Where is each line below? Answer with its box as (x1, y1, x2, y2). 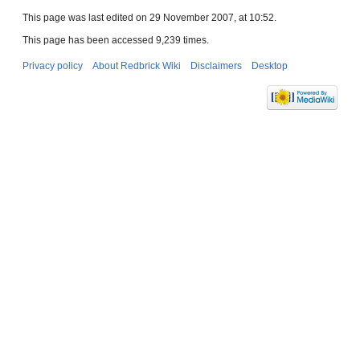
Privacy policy (22, 60, 83, 72)
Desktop (252, 60, 288, 72)
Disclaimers (190, 60, 242, 72)
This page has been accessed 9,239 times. (22, 35, 209, 47)
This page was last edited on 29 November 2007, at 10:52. (22, 12, 276, 24)
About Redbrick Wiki (92, 60, 181, 72)
